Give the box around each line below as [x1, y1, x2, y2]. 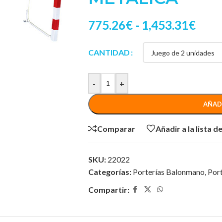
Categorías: [88, 167, 131, 176]
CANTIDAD [88, 48, 130, 57]
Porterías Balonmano [132, 167, 205, 176]
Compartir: [88, 185, 129, 194]
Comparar [97, 123, 135, 133]
